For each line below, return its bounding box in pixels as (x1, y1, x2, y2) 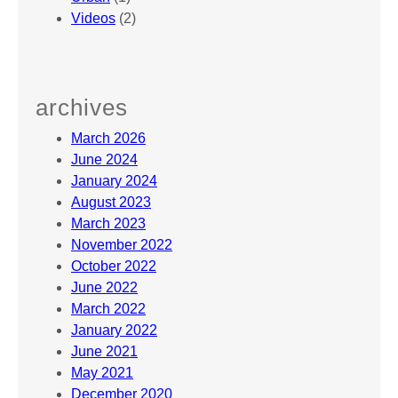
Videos (71, 11, 115, 27)
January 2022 (71, 322, 157, 338)
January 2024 (71, 173, 157, 189)
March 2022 (71, 301, 146, 317)
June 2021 (71, 344, 138, 360)
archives (36, 94, 128, 122)
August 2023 (71, 195, 151, 211)
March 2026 (71, 131, 146, 147)
